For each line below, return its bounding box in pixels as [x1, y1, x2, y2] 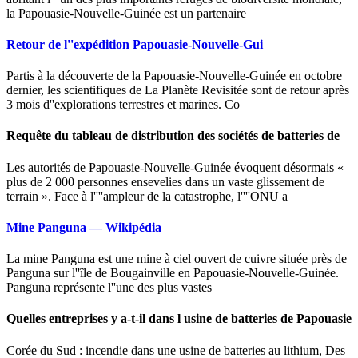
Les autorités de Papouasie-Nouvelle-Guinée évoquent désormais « [6, 160, 344, 174]
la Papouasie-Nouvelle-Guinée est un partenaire [6, 6, 246, 20]
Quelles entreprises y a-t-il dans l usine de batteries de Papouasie [6, 312, 352, 326]
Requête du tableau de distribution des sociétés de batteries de [6, 129, 340, 143]
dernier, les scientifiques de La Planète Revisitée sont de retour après [6, 83, 349, 97]
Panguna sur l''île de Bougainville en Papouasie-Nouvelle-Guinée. [6, 266, 339, 280]
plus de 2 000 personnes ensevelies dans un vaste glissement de [6, 174, 324, 189]
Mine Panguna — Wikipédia [6, 220, 161, 234]
